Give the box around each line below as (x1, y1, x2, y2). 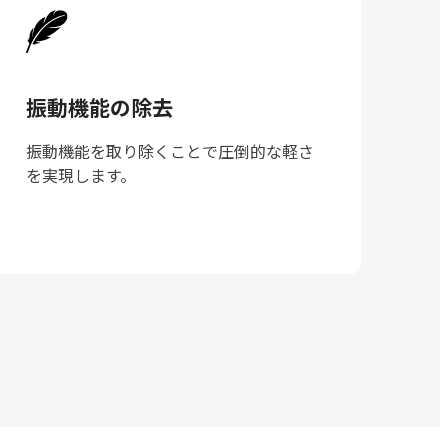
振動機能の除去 (25, 92, 173, 123)
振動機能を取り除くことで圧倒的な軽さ (25, 139, 314, 164)
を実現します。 (25, 163, 136, 188)
